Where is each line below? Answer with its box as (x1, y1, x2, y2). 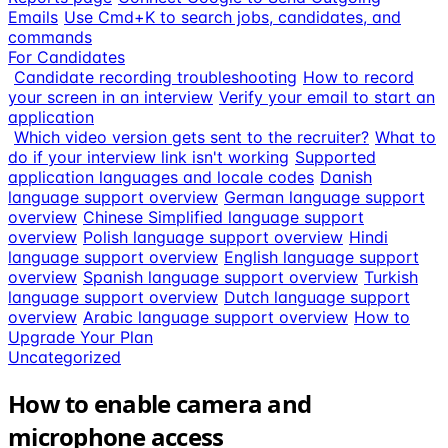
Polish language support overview (83, 227, 343, 247)
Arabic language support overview (83, 307, 348, 327)
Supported (295, 147, 376, 167)
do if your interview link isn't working (8, 147, 289, 167)
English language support (224, 247, 419, 267)
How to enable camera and (8, 386, 311, 420)
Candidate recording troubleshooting (14, 67, 297, 87)
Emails (8, 7, 58, 27)
